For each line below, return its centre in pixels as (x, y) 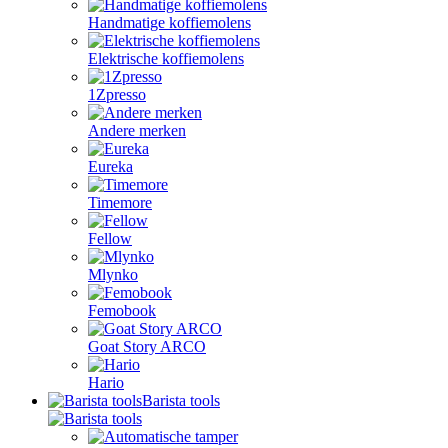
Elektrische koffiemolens (166, 58)
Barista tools (181, 400)
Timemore (120, 202)
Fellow (110, 238)
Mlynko (113, 274)
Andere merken (137, 130)
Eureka (110, 166)
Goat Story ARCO (147, 346)
